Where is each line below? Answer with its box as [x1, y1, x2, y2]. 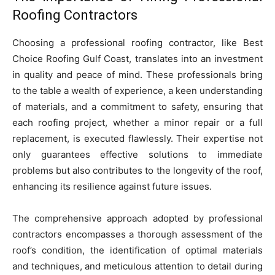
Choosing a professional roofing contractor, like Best [12, 37, 263, 49]
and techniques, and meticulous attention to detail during [12, 260, 263, 273]
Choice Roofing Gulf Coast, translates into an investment [12, 53, 263, 65]
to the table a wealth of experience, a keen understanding [12, 85, 263, 97]
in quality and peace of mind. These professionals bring [12, 69, 263, 81]
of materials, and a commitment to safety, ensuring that [12, 101, 263, 113]
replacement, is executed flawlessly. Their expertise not [12, 133, 263, 145]
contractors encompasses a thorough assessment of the [12, 228, 263, 241]
